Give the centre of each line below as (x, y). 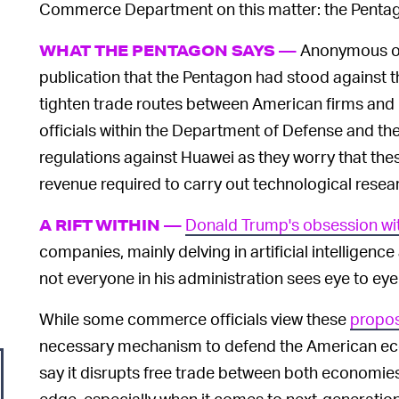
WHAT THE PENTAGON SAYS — (168, 50)
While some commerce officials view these (195, 318)
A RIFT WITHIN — (110, 224)
